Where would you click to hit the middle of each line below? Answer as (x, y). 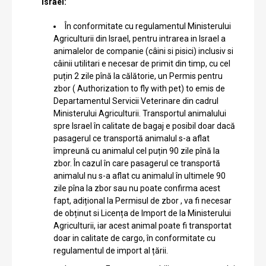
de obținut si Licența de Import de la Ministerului (142, 213)
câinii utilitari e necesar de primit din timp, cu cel (142, 63)
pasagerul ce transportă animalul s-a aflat (132, 138)
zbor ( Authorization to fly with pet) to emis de (139, 88)
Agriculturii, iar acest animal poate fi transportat (142, 225)
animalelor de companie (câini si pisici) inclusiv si (143, 51)
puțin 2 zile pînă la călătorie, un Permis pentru (138, 76)
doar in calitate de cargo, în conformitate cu (134, 238)
